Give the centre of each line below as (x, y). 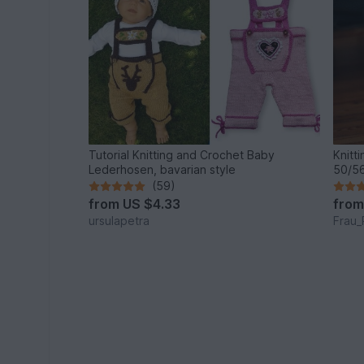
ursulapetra (119, 221)
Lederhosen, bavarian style (162, 170)
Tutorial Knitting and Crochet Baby (182, 155)
